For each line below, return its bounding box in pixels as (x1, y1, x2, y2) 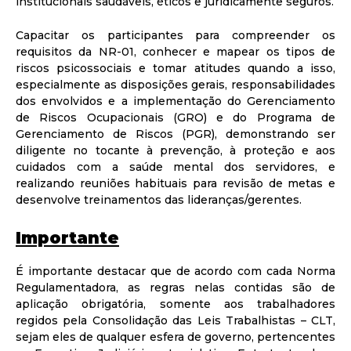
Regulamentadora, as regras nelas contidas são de (16, 280, 335, 295)
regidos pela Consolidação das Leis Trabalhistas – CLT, (16, 313, 335, 328)
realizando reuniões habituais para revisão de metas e (16, 175, 335, 190)
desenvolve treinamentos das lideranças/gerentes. (16, 192, 302, 207)
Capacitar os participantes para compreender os (16, 27, 335, 42)
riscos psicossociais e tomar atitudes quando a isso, (16, 60, 335, 75)
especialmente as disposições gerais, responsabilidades (16, 77, 335, 92)
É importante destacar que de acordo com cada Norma (16, 264, 335, 279)
